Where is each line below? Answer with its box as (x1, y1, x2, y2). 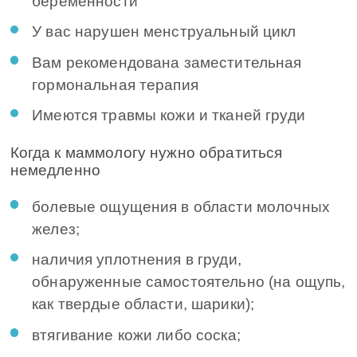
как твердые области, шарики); (32, 296, 255, 313)
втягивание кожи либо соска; (32, 326, 241, 343)
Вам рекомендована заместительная (32, 53, 302, 71)
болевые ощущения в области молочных (32, 198, 330, 215)
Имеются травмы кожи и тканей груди (32, 107, 305, 124)
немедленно (10, 161, 101, 178)
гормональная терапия (32, 76, 203, 93)
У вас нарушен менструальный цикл (32, 23, 296, 41)
